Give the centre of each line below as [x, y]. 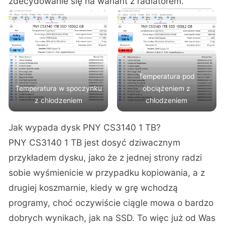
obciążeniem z [167, 88]
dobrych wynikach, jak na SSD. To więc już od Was [112, 217]
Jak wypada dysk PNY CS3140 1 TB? [85, 127]
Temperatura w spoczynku [58, 88]
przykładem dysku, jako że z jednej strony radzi [105, 157]
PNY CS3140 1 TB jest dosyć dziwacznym [95, 142]
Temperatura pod [166, 76]
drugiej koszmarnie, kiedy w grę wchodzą [93, 187]
